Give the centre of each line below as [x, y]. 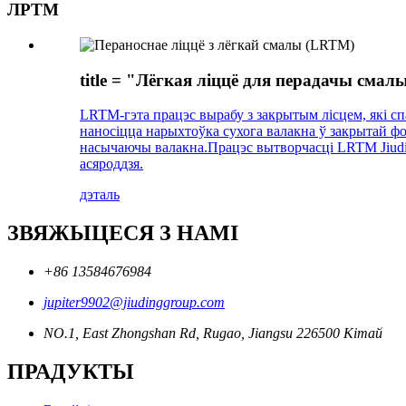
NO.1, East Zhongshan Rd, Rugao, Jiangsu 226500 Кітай [213, 333]
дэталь [100, 195]
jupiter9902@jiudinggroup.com [134, 303]
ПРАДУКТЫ [71, 371]
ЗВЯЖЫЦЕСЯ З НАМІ [123, 233]
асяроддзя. [111, 164]
